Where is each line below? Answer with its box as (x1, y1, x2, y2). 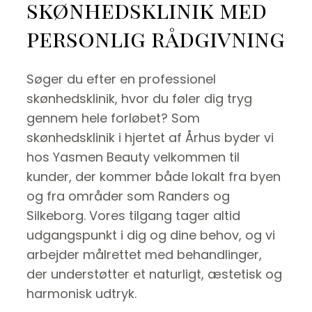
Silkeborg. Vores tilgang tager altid (26, 206, 240, 224)
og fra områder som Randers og (26, 187, 230, 205)
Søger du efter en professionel (26, 70, 216, 88)
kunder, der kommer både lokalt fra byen (26, 167, 281, 185)
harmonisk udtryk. (26, 284, 136, 302)
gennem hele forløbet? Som (26, 109, 200, 127)
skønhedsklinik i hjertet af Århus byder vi (26, 128, 274, 146)
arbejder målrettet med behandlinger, (26, 245, 262, 263)
